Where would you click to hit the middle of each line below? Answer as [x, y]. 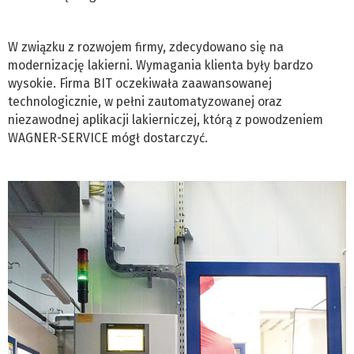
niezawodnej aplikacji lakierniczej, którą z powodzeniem [166, 119]
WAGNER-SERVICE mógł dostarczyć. [108, 137]
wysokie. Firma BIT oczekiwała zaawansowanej [140, 83]
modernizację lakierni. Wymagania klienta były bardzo [160, 65]
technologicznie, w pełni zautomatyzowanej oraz [145, 101]
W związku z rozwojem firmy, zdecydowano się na [146, 47]
